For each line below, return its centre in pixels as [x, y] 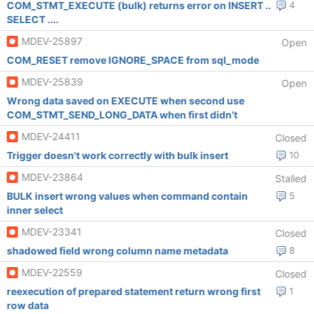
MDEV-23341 [52, 232]
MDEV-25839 [52, 82]
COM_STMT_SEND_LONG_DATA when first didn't [122, 115]
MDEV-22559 [52, 272]
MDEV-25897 [52, 41]
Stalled [291, 178]
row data [28, 305]
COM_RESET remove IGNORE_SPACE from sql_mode [133, 60]
